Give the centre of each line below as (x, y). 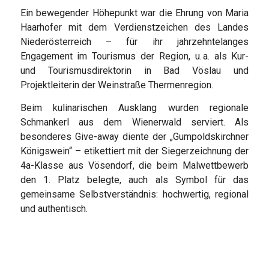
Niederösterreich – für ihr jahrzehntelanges (134, 42)
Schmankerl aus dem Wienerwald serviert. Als (134, 122)
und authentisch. (54, 209)
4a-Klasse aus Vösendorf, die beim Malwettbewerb (134, 166)
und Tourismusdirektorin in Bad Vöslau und (134, 71)
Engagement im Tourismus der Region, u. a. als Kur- (134, 56)
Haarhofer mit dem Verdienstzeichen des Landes (134, 28)
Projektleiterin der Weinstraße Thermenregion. (116, 85)
